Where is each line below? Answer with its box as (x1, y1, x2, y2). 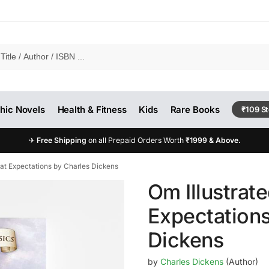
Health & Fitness (57, 104, 127, 115)
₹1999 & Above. (185, 136, 241, 145)
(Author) (223, 256, 258, 267)
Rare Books (170, 104, 220, 115)
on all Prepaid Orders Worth (88, 136, 186, 145)
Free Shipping (36, 136, 88, 145)
